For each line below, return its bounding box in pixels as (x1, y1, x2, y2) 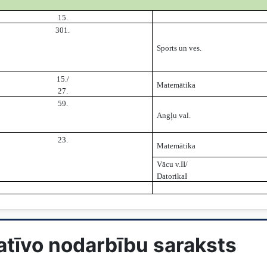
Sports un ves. (157, 44, 202, 53)
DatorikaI (157, 172, 188, 181)
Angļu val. (157, 111, 191, 120)
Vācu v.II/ (157, 160, 188, 169)
